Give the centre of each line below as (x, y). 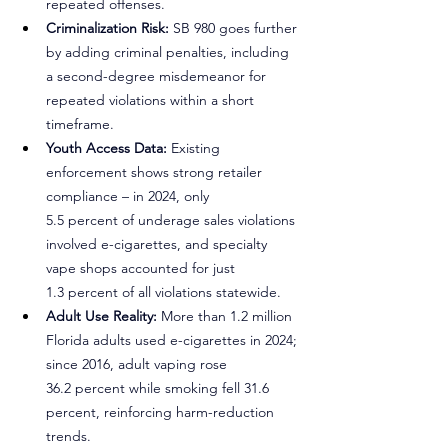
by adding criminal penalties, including (169, 52)
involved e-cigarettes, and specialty (158, 244)
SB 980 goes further (237, 28)
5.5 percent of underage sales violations (172, 220)
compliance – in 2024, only (129, 196)
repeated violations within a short (152, 100)
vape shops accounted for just (142, 268)
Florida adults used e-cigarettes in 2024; (173, 340)
